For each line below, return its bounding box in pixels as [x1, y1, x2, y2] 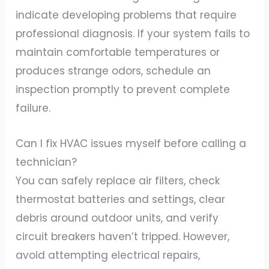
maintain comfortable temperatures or [16, 45, 220, 60]
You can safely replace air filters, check [16, 173, 220, 188]
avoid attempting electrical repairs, [16, 247, 201, 262]
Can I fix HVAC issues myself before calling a [16, 136, 247, 151]
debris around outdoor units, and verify [16, 210, 219, 225]
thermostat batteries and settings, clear [16, 192, 226, 207]
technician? [16, 154, 77, 169]
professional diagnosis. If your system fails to [16, 26, 250, 41]
